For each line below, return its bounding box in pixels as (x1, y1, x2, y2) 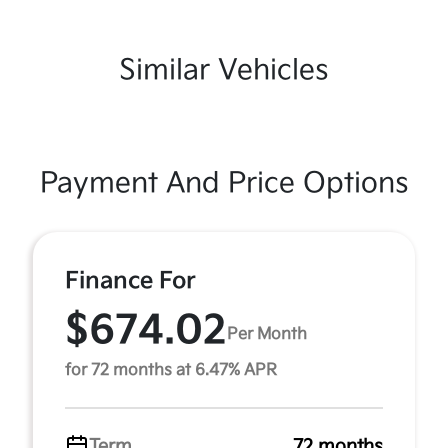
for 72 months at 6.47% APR (65, 360, 277, 380)
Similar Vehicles (119, 53, 329, 87)
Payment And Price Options (39, 166, 409, 200)
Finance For (65, 266, 196, 295)
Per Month (227, 325, 307, 345)
